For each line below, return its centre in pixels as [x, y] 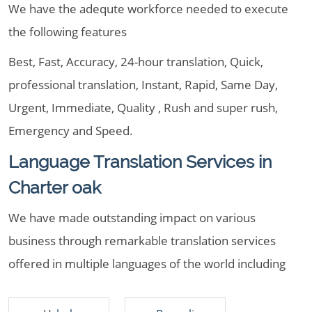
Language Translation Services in [140, 162]
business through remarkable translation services [142, 241]
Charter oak [55, 187]
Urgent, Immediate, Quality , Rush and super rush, [143, 108]
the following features [68, 32]
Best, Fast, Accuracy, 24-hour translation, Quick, [136, 62]
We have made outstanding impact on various [132, 218]
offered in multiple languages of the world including [147, 264]
